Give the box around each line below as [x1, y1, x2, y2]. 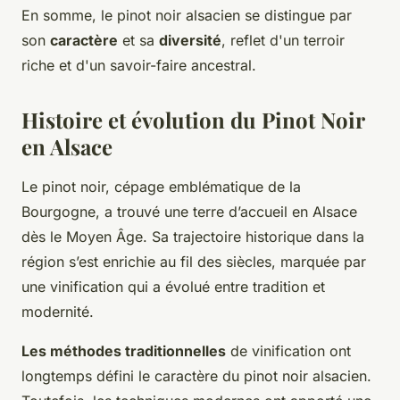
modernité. [21, 302, 94, 321]
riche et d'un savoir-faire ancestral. [21, 55, 256, 74]
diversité [159, 30, 221, 49]
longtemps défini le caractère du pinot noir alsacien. [21, 366, 371, 385]
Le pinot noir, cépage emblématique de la [21, 177, 301, 196]
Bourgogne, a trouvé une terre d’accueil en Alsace [21, 202, 357, 221]
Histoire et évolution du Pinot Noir [21, 104, 364, 134]
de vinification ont [226, 341, 351, 360]
